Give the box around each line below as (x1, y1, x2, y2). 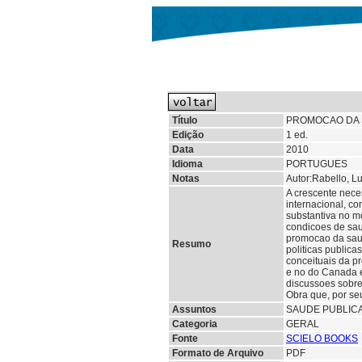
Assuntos (172, 304, 217, 315)
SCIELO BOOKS (286, 333, 358, 344)
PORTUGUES (286, 158, 347, 170)
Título (172, 115, 197, 126)
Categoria (172, 318, 217, 330)
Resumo (172, 238, 211, 250)
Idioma (172, 158, 203, 170)
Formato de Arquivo (172, 347, 263, 359)
